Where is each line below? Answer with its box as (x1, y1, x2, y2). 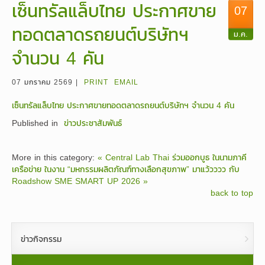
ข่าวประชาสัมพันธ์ (64, 117, 122, 130)
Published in (12, 117, 58, 130)
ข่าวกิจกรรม (21, 232, 62, 245)
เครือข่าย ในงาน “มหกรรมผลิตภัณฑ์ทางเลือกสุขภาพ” (12, 163, 189, 176)
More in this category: (12, 151, 95, 164)
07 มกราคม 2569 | (12, 76, 78, 88)
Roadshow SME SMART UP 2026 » (12, 174, 148, 188)
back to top (211, 186, 253, 199)
